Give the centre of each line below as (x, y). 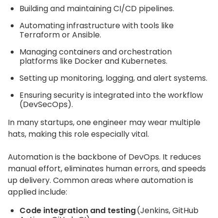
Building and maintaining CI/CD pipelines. (97, 8)
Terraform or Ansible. (60, 35)
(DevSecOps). (46, 104)
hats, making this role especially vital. (78, 134)
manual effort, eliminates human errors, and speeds (107, 169)
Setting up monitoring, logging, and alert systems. (113, 78)
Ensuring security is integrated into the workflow (111, 95)
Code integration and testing (78, 211)
